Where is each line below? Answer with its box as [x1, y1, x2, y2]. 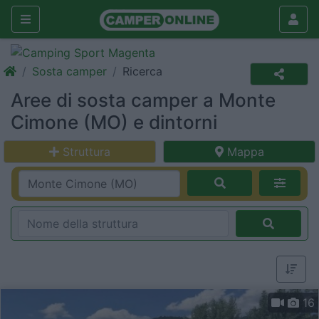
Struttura [63, 145, 110, 159]
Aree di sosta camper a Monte [11, 89, 276, 111]
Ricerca [122, 64, 162, 78]
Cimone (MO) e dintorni [11, 111, 217, 133]
